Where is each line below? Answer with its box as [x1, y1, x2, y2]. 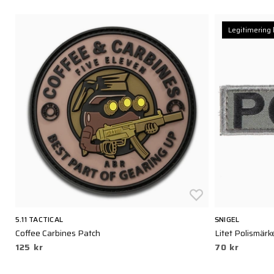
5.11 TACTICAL [15, 213, 64, 225]
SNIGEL [215, 213, 240, 225]
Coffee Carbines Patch [15, 226, 100, 240]
